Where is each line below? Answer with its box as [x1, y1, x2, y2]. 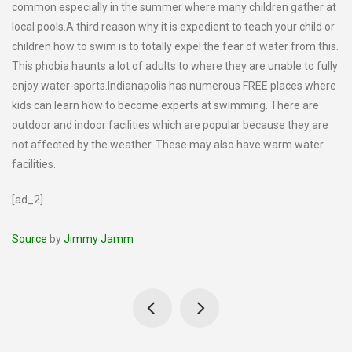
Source [12, 233, 47, 245]
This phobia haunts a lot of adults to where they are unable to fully [12, 60, 338, 72]
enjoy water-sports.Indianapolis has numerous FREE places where [12, 79, 336, 92]
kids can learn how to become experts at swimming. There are [12, 99, 319, 112]
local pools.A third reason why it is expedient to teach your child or [12, 20, 335, 33]
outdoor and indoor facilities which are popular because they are [12, 119, 328, 131]
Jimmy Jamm [64, 233, 134, 245]
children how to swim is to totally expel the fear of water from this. [12, 40, 339, 53]
